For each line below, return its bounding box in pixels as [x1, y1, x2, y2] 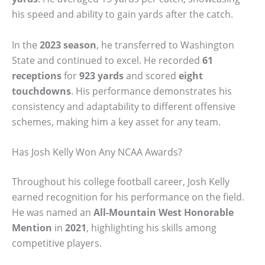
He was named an [12, 206, 93, 219]
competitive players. [12, 237, 102, 250]
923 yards [79, 69, 124, 82]
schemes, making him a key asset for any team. [12, 115, 221, 128]
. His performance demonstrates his [71, 84, 232, 98]
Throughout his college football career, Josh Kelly [12, 175, 230, 189]
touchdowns [12, 84, 71, 98]
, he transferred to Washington [96, 38, 234, 51]
